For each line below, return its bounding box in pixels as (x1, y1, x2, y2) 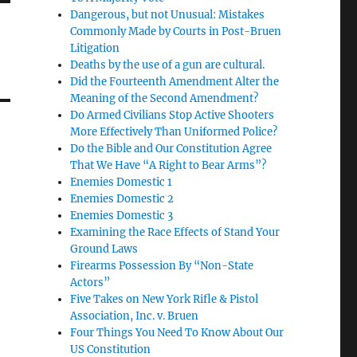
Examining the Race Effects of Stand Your (70, 225, 280, 239)
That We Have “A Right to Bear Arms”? (70, 158, 267, 172)
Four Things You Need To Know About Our (70, 325, 284, 339)
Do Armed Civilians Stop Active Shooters (70, 108, 275, 122)
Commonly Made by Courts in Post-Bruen (70, 24, 282, 38)
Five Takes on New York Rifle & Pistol (70, 292, 259, 306)
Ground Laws (70, 241, 139, 256)
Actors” (70, 275, 111, 289)
